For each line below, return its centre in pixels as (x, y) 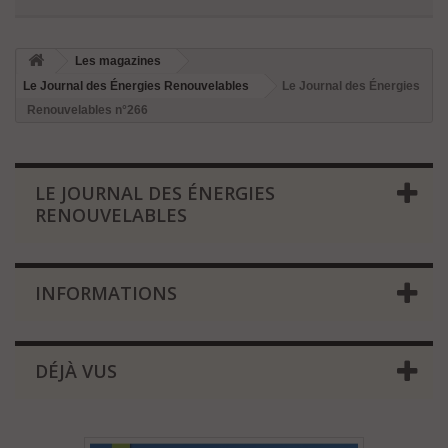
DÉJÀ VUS (76, 371)
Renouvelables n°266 (87, 110)
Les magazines (118, 61)
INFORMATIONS (106, 293)
